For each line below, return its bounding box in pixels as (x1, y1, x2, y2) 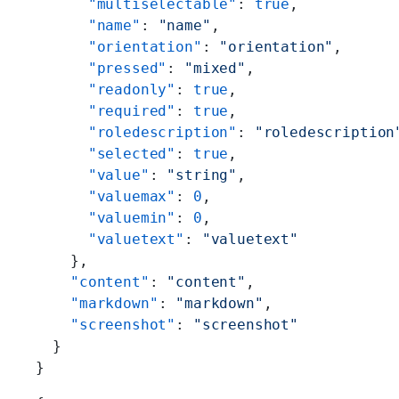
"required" (35, 102, 176, 120)
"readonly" (35, 81, 176, 99)
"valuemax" (35, 188, 176, 206)
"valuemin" (35, 209, 176, 227)
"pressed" (35, 60, 167, 77)
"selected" (35, 145, 176, 163)
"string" (167, 167, 238, 184)
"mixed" (184, 60, 246, 77)
